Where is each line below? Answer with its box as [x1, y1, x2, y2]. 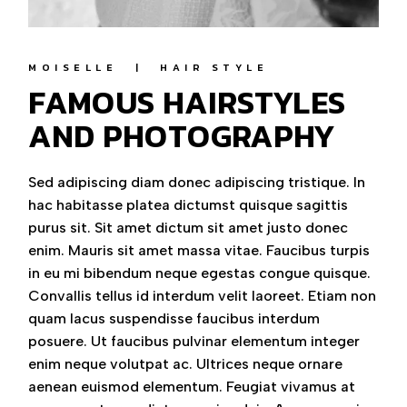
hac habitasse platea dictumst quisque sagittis [28, 196, 349, 214]
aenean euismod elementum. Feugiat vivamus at [28, 378, 356, 396]
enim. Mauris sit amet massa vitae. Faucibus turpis [28, 242, 371, 260]
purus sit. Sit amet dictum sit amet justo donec [28, 219, 349, 237]
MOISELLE [28, 60, 118, 75]
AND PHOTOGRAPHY [28, 112, 335, 161]
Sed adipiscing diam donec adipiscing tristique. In [28, 174, 366, 192]
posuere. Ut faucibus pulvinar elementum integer [28, 333, 361, 351]
